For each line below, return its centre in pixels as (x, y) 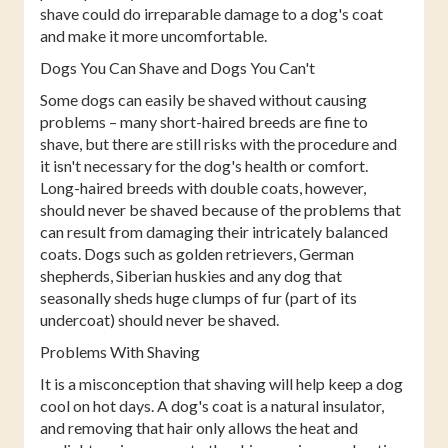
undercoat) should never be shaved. (159, 319)
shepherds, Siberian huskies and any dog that (191, 275)
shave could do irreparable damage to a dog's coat (211, 13)
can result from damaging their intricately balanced (214, 231)
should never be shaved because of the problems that (220, 209)
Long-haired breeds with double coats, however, (203, 187)
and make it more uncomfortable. (153, 35)
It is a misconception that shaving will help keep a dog (221, 383)
